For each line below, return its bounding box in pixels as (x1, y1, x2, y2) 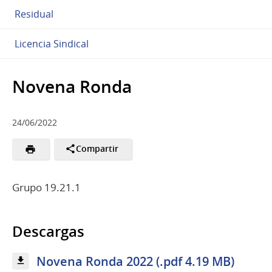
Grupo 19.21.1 (12, 180, 81, 194)
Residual (15, 7, 53, 21)
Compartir (76, 143, 119, 155)
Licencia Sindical (15, 36, 89, 50)
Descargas (12, 221, 84, 241)
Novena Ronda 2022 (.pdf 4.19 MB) (36, 253, 234, 270)
